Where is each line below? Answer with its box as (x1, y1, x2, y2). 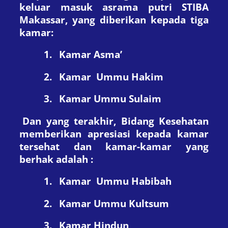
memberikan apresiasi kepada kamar (19, 127, 209, 140)
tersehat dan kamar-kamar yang (19, 139, 209, 153)
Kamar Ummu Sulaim (59, 92, 161, 105)
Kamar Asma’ (59, 48, 122, 61)
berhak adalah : (19, 152, 93, 165)
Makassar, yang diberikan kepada (19, 13, 190, 26)
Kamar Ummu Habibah (59, 175, 172, 188)
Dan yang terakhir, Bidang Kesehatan (22, 114, 209, 127)
